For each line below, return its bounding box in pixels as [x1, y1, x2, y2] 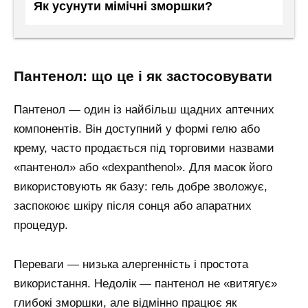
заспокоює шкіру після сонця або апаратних [14, 199, 252, 212]
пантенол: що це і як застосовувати [24, 67, 272, 85]
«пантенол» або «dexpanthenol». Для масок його [14, 160, 272, 174]
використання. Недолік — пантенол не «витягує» [14, 276, 277, 290]
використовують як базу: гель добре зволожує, [14, 179, 267, 193]
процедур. [14, 218, 68, 232]
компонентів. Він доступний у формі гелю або [14, 122, 260, 135]
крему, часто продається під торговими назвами [14, 141, 274, 155]
